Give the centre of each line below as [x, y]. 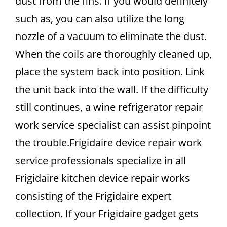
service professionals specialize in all [101, 160]
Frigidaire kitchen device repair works [103, 178]
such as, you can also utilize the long [100, 18]
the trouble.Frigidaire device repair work [109, 143]
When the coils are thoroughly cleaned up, [113, 54]
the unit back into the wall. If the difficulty [112, 89]
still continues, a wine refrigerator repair [109, 107]
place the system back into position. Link [110, 72]
